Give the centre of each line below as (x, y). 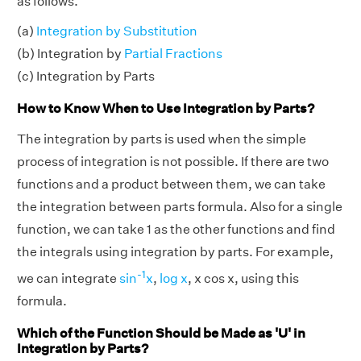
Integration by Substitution (117, 31)
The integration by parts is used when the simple (162, 139)
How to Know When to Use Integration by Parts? (166, 108)
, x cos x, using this (243, 279)
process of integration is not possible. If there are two (173, 161)
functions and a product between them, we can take (171, 184)
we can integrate (68, 279)
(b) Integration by (71, 54)
